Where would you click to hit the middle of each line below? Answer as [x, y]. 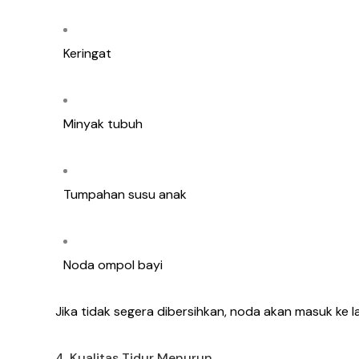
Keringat [87, 54]
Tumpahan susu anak [125, 195]
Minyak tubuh [103, 124]
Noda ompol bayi [113, 265]
